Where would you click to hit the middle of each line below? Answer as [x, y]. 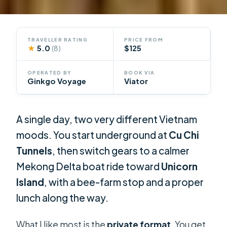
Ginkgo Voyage [57, 81]
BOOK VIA [140, 73]
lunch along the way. [63, 198]
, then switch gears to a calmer [121, 151]
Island [30, 182]
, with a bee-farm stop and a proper [124, 182]
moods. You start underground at [93, 135]
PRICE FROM [144, 39]
